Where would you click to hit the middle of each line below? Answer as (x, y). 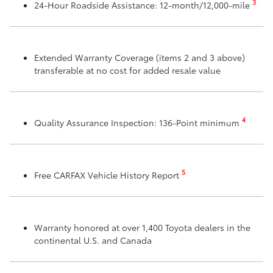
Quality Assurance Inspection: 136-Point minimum (138, 122)
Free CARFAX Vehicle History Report (108, 175)
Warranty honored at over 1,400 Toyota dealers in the (142, 227)
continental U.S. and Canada (93, 240)
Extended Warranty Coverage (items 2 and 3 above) (140, 57)
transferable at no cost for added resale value (127, 70)
